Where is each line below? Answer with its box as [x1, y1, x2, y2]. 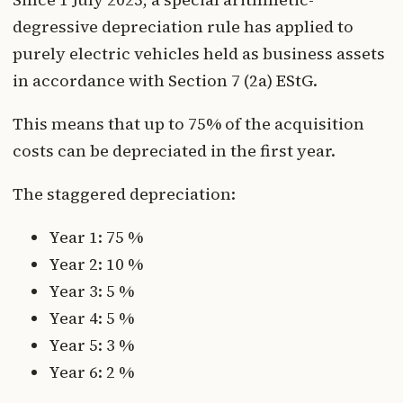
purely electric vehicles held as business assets [13, 41, 385, 65]
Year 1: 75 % [49, 225, 143, 248]
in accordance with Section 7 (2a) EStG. [13, 68, 318, 92]
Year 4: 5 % [49, 306, 134, 329]
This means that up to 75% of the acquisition [13, 112, 364, 135]
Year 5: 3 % [49, 333, 134, 356]
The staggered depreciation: [13, 182, 236, 205]
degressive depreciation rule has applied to [13, 14, 354, 38]
